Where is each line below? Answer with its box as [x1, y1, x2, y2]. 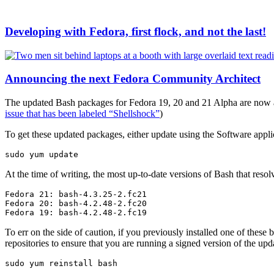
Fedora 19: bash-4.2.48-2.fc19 [5, 208, 147, 218]
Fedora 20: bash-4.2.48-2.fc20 [5, 199, 147, 209]
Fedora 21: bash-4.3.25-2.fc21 [5, 190, 147, 199]
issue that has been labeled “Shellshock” [5, 108, 160, 119]
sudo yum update [5, 150, 78, 160]
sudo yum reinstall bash [5, 259, 117, 268]
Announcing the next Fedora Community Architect [5, 72, 261, 86]
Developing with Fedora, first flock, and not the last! [5, 25, 266, 39]
